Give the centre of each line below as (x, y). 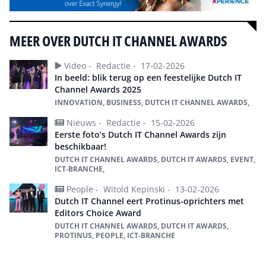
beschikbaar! (80, 146)
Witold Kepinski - (138, 189)
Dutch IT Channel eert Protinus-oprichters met (149, 201)
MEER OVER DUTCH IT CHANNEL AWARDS (118, 40)
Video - (79, 65)
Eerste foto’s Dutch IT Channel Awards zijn (140, 134)
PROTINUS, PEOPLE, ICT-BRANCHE (115, 235)
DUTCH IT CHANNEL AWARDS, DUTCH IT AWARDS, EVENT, (155, 159)
